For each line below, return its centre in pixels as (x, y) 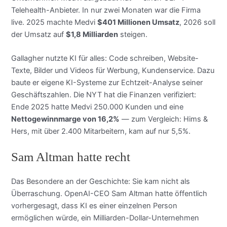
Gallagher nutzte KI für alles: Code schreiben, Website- (105, 58)
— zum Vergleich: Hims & (164, 119)
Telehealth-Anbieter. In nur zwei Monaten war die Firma (106, 10)
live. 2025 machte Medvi (54, 22)
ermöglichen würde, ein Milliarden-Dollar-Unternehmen (105, 218)
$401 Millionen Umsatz (139, 22)
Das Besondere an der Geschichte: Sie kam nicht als (101, 182)
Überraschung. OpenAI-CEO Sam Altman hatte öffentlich (109, 194)
